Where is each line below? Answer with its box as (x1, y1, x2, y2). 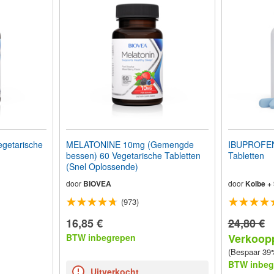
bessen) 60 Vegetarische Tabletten (65, 149, 201, 161)
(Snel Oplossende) (65, 160, 138, 172)
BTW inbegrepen (65, 231, 136, 243)
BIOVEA (83, 178, 111, 189)
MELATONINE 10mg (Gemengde (65, 138, 194, 150)
